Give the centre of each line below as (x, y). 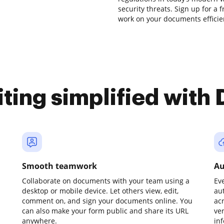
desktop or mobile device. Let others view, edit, (100, 191)
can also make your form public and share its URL (105, 211)
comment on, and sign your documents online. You (107, 201)
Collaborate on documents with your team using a (106, 181)
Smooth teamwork (59, 166)
